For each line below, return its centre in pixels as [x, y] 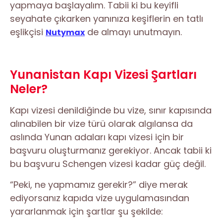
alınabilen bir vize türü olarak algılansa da [101, 124]
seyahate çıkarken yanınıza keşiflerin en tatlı [107, 19]
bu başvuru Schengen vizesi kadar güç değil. [108, 164]
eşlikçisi [28, 32]
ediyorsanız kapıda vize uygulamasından [100, 198]
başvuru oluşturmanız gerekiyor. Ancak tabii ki [111, 151]
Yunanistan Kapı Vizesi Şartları [103, 75]
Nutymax [65, 33]
